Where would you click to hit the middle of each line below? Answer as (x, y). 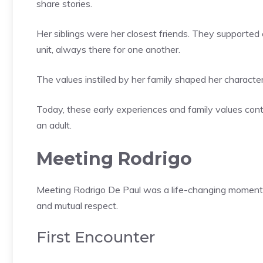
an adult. (54, 125)
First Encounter (96, 237)
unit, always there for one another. (108, 49)
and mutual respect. (77, 205)
